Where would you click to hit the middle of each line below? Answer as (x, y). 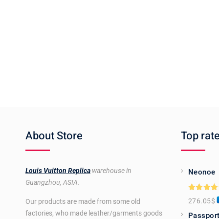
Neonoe (202, 172)
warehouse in (111, 171)
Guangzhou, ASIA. (53, 183)
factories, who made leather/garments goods (94, 213)
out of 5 (201, 204)
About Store (54, 136)
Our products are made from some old (83, 202)
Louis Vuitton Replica (58, 171)
